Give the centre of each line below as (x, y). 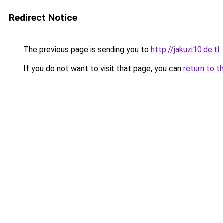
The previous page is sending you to (86, 50)
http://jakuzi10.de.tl (185, 50)
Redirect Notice (43, 18)
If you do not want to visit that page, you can (102, 68)
